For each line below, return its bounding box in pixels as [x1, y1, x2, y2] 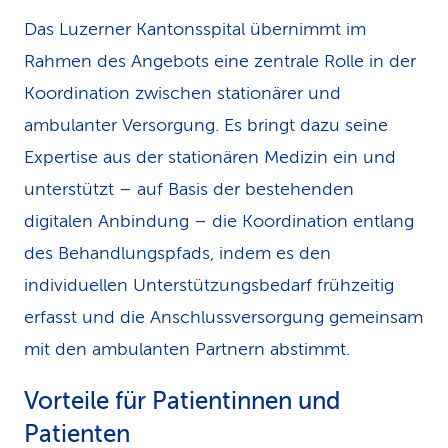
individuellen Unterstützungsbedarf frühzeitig [24, 275, 394, 295]
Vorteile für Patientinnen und [24, 388, 340, 415]
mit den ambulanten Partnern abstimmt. [24, 339, 350, 359]
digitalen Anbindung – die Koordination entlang [24, 211, 414, 231]
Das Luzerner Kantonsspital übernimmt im [24, 19, 366, 39]
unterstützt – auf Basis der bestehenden [24, 179, 354, 199]
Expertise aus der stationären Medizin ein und [24, 147, 396, 167]
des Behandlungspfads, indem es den [24, 243, 331, 263]
